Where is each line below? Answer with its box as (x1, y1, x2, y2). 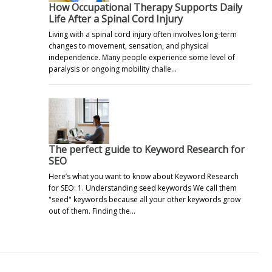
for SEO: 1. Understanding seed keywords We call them (49, 182, 237, 193)
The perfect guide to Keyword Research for (49, 142, 245, 156)
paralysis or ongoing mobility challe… (49, 63, 177, 74)
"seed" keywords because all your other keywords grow (49, 194, 240, 205)
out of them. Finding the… (49, 205, 135, 216)
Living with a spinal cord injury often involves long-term (49, 29, 237, 39)
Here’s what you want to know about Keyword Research (49, 171, 239, 182)
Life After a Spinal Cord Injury (49, 12, 183, 25)
